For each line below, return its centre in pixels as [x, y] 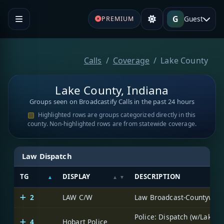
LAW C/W [78, 197]
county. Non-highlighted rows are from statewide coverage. [112, 124]
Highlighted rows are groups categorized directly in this [117, 115]
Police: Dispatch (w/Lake [175, 217]
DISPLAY [76, 177]
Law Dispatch [47, 156]
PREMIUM [117, 18]
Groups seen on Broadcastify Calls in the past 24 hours [112, 102]
